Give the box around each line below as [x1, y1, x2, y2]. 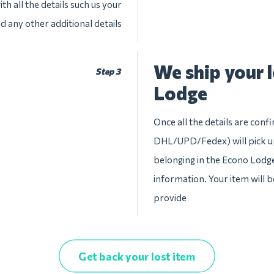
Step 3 [95, 66, 120, 76]
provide [154, 192, 187, 203]
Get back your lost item [78, 250, 196, 262]
